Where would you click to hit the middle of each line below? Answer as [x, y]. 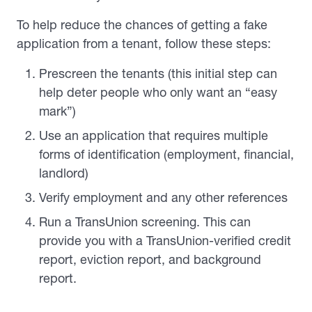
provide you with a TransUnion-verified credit [165, 240]
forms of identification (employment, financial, [166, 154]
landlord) [64, 173]
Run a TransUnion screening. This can [145, 221]
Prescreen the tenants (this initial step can [158, 73]
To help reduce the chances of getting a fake [142, 24]
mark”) [57, 111]
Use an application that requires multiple [154, 135]
